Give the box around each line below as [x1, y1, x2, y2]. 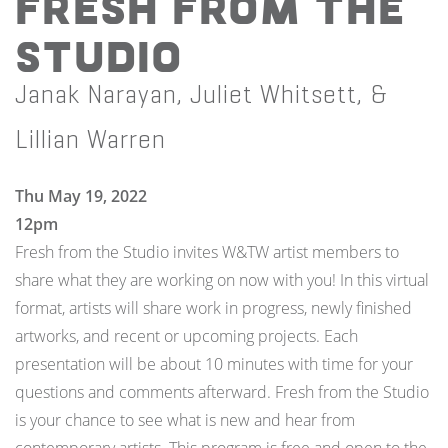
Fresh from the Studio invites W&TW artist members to [15, 241, 399, 264]
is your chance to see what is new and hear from [15, 409, 355, 432]
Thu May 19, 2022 [15, 185, 147, 208]
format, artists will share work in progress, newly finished [15, 297, 412, 320]
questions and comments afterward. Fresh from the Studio [15, 381, 429, 404]
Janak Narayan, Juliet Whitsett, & [15, 79, 388, 111]
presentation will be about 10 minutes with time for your [15, 353, 413, 376]
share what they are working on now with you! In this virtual [15, 269, 429, 292]
